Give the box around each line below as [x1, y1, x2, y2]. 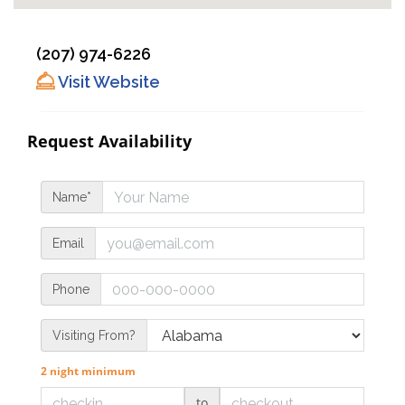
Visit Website [54, 72, 160, 92]
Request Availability [27, 130, 192, 153]
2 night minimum [41, 363, 136, 380]
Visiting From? [52, 328, 136, 344]
